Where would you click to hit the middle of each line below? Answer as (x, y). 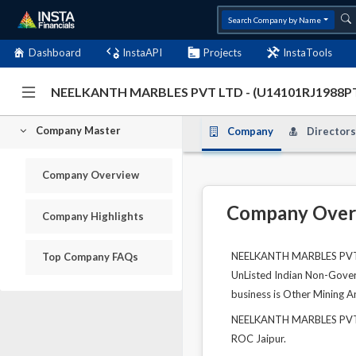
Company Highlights (93, 216)
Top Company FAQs (90, 257)
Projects (222, 52)
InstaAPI (142, 52)
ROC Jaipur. (259, 339)
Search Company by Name (275, 19)
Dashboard (55, 52)
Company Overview (91, 175)
